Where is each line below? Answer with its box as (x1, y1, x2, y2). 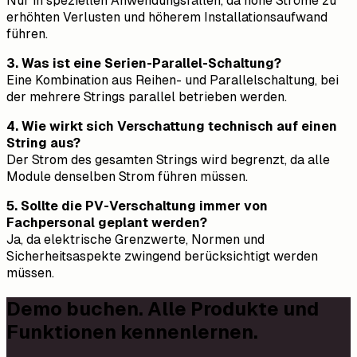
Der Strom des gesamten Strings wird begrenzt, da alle (6, 151, 330, 167)
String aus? (6, 135, 80, 151)
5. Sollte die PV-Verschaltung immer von (6, 198, 268, 214)
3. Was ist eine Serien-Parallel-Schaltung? (6, 55, 281, 71)
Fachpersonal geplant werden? (6, 214, 207, 230)
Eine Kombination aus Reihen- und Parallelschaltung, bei (6, 72, 339, 88)
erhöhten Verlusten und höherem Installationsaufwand (6, 9, 328, 25)
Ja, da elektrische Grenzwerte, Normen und (6, 231, 265, 247)
